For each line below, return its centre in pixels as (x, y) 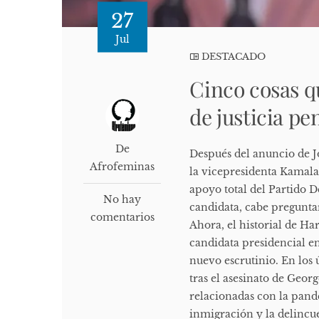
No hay (122, 200)
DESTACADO (234, 57)
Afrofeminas (122, 167)
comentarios (122, 218)
